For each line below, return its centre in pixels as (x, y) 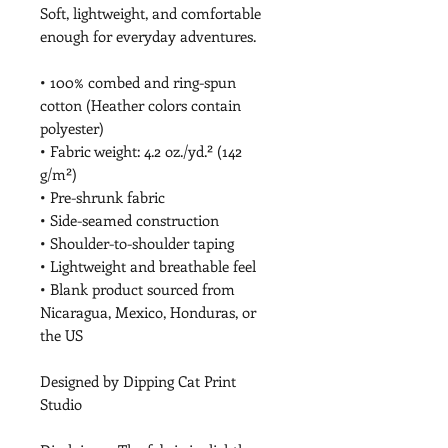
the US (61, 335)
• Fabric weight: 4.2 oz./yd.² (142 (141, 151)
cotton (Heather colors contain (140, 105)
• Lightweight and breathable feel (148, 266)
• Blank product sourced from (137, 289)
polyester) (72, 128)
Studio (61, 404)
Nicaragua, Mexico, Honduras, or (148, 312)
